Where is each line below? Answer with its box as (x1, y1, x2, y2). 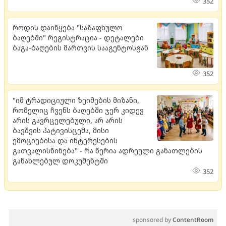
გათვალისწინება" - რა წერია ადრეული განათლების (13, 145, 202, 155)
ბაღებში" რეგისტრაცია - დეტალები (13, 32, 144, 42)
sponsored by (133, 215, 173, 224)
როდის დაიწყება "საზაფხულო (13, 22, 123, 32)
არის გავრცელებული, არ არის (13, 115, 123, 125)
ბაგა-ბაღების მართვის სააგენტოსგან (13, 42, 148, 52)
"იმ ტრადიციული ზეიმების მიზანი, (13, 95, 139, 105)
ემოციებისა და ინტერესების (13, 135, 118, 145)
